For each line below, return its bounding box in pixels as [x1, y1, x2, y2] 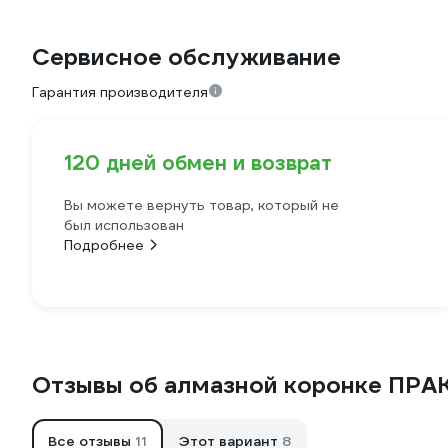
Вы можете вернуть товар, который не [64, 196, 339, 215]
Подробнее [64, 236, 144, 255]
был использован [64, 216, 184, 235]
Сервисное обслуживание [32, 42, 341, 73]
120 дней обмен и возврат [64, 150, 332, 177]
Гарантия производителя [32, 83, 208, 102]
